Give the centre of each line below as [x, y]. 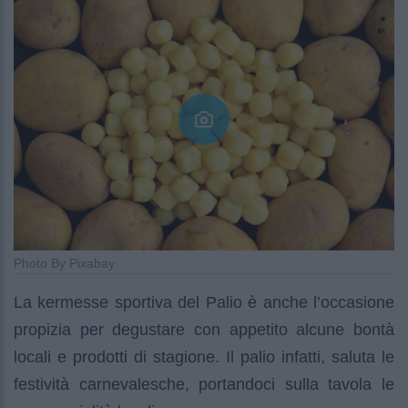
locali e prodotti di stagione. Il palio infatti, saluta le [204, 357]
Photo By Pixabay [64, 264]
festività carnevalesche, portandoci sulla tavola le [204, 385]
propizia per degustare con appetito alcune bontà [204, 330]
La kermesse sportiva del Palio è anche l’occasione [204, 303]
